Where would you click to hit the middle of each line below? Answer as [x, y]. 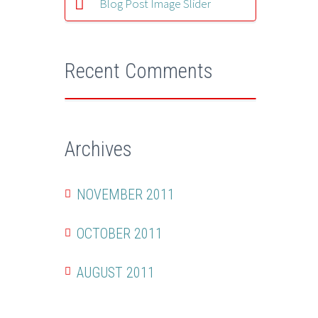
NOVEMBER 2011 [126, 195]
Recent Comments [139, 71]
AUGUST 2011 [116, 272]
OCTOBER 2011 [120, 233]
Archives [98, 149]
